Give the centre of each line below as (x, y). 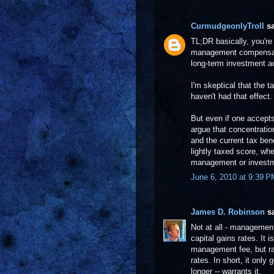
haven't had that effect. (231, 96)
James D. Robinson (228, 212)
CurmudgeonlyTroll (228, 26)
